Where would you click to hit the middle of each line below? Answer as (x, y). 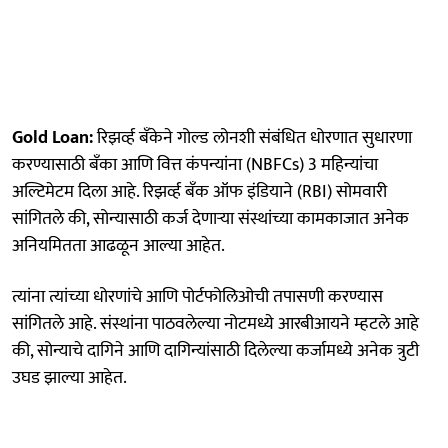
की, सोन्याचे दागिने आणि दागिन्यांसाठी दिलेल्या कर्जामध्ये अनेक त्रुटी (215, 350)
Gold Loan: (52, 137)
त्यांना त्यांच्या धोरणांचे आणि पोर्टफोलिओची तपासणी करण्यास (197, 296)
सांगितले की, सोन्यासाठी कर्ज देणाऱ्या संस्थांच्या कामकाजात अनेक (210, 218)
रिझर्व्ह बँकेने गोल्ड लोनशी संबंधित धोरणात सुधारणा (252, 137)
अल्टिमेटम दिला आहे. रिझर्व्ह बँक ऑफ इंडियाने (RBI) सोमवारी (199, 191)
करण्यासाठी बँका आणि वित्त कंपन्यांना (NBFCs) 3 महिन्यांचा (195, 164)
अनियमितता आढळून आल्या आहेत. (118, 245)
